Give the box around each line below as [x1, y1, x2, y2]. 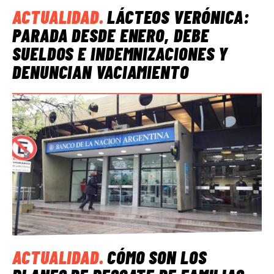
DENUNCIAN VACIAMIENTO [12, 61, 189, 83]
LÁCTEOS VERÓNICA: [106, 6, 250, 28]
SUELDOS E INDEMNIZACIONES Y [12, 42, 229, 65]
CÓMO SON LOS [106, 246, 207, 268]
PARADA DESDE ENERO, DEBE [12, 24, 209, 46]
